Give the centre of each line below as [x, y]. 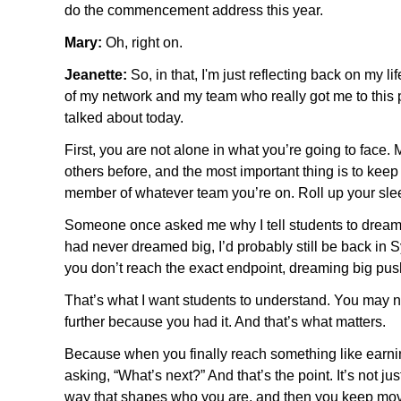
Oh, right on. [142, 42]
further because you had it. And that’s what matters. [225, 321]
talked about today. [128, 117]
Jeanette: [96, 74]
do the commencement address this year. [197, 10]
